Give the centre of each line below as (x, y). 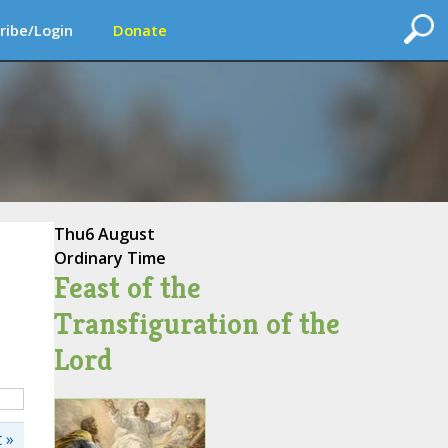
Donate (140, 30)
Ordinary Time (109, 258)
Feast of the (127, 288)
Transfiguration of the (196, 324)
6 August (119, 234)
